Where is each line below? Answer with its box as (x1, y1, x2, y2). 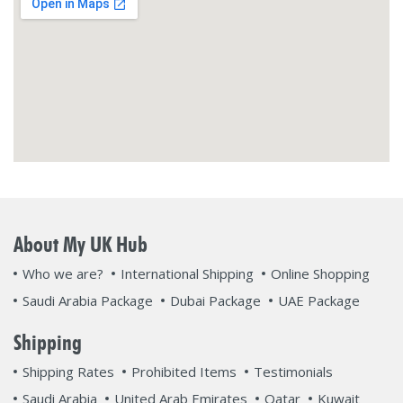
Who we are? (22, 264, 103, 282)
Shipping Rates (22, 363, 114, 381)
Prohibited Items (131, 363, 237, 381)
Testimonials (254, 363, 333, 381)
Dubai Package (170, 291, 261, 309)
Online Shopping (271, 264, 370, 282)
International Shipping (121, 264, 254, 282)
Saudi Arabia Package (22, 291, 153, 309)
